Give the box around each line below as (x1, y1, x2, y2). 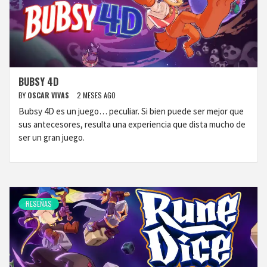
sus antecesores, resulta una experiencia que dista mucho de (18, 119, 246, 130)
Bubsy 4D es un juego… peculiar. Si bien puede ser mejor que (18, 105, 244, 117)
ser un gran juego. (18, 132, 85, 143)
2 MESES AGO (77, 90, 116, 100)
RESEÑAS (26, 198, 52, 209)
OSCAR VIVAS (27, 90, 71, 100)
